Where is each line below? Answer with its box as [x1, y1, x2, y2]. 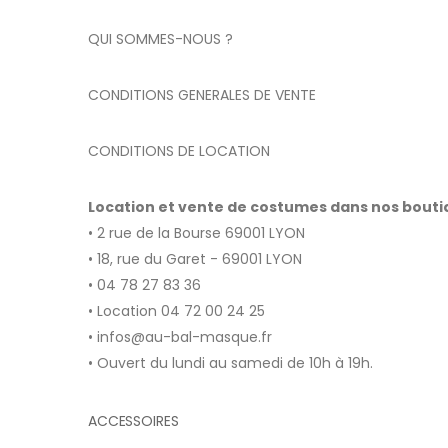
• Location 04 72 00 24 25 [88, 301, 265, 322]
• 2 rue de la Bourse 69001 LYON [88, 223, 305, 244]
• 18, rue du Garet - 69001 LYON [88, 249, 302, 270]
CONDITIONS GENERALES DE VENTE [88, 85, 316, 106]
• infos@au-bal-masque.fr [88, 327, 272, 348]
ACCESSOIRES [88, 411, 179, 432]
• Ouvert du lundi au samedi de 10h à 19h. [88, 353, 373, 374]
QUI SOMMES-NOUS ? [88, 29, 233, 50]
